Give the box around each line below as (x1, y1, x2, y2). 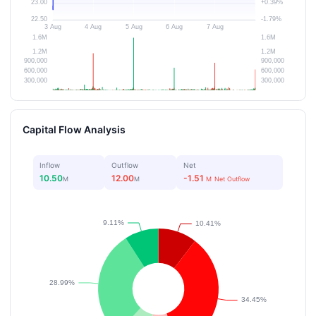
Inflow (39, 161, 61, 170)
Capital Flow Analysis (23, 123, 126, 135)
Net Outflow (214, 174, 250, 183)
